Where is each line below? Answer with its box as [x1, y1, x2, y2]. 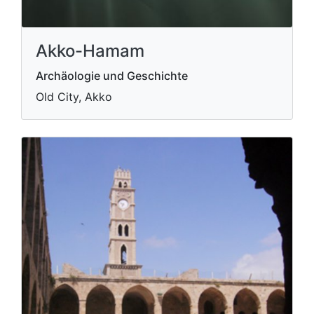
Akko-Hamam [36, 40, 144, 61]
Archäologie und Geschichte [36, 68, 188, 83]
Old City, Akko [36, 89, 112, 104]
